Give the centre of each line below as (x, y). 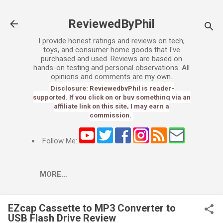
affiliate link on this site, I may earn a (111, 106)
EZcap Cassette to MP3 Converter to (92, 208)
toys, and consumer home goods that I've (111, 50)
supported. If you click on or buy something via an (111, 97)
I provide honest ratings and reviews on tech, (111, 41)
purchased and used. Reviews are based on (111, 59)
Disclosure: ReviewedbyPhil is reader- (112, 88)
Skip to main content (111, 12)
